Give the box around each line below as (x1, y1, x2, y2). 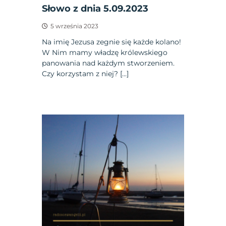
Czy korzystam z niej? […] (42, 69, 129, 78)
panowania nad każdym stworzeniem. (42, 58, 175, 68)
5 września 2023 (50, 22, 99, 30)
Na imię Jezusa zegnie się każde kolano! (42, 37, 182, 46)
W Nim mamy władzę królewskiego (42, 47, 168, 57)
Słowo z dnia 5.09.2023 (42, 3, 149, 14)
